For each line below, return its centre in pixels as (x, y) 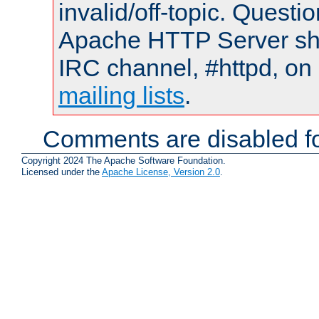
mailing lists (121, 95)
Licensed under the (62, 172)
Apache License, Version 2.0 (161, 172)
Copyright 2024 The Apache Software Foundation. (124, 161)
